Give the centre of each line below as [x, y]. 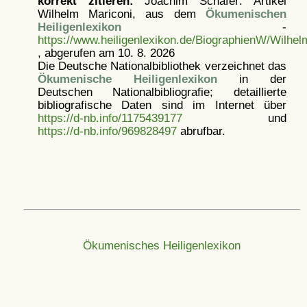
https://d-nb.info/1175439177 [110, 118]
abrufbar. [201, 131]
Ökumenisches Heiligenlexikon [162, 245]
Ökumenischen [246, 14]
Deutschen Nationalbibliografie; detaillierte [162, 92]
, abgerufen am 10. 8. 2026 [106, 53]
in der [251, 79]
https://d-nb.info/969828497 [107, 131]
